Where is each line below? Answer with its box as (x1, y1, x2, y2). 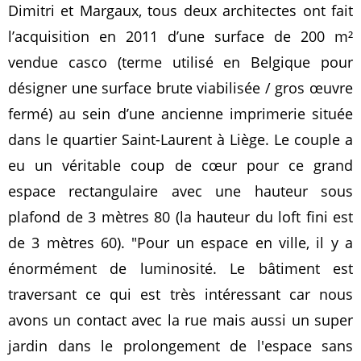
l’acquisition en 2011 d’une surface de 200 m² (8, 27, 353, 46)
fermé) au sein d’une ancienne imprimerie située (8, 104, 353, 123)
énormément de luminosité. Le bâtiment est (8, 259, 353, 278)
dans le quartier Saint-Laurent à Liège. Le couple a (8, 130, 353, 149)
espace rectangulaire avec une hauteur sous (8, 181, 353, 201)
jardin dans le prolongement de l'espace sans (8, 336, 353, 355)
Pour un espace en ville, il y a (137, 233, 354, 252)
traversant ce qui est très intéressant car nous (8, 284, 353, 304)
